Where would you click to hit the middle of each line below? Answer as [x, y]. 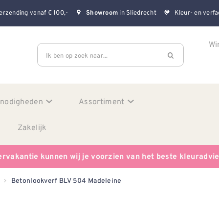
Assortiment [102, 101]
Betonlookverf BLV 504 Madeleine [66, 181]
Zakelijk [32, 127]
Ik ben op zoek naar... [77, 55]
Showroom [102, 13]
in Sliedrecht [137, 13]
